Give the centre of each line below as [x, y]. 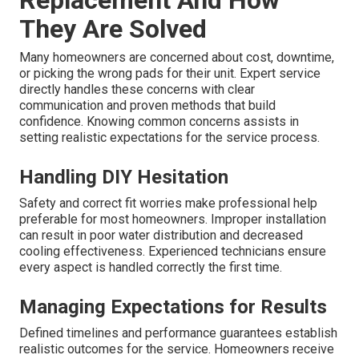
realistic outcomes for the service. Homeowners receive [177, 349]
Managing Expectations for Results [173, 307]
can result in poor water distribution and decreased [161, 235]
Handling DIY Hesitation [124, 177]
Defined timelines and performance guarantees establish [178, 333]
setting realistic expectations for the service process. [169, 137]
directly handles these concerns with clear [137, 89]
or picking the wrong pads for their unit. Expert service [170, 73]
